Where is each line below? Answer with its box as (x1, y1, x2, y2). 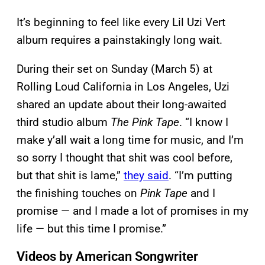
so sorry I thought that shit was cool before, (17, 150, 232, 164)
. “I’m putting (169, 168, 232, 182)
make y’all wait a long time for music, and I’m (17, 132, 244, 147)
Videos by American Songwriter (17, 248, 198, 264)
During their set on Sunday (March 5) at (17, 62, 212, 76)
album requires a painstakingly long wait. (17, 33, 222, 47)
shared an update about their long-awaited (17, 97, 227, 111)
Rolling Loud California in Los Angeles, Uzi (17, 79, 230, 93)
